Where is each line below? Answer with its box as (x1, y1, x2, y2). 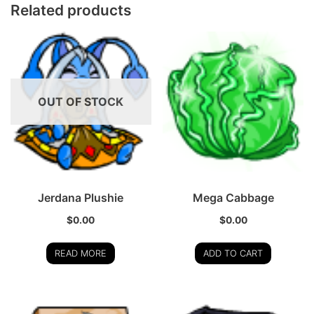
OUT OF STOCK (38, 94, 124, 109)
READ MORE (55, 247, 107, 259)
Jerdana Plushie (38, 191, 124, 205)
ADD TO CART (203, 247, 264, 259)
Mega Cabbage (192, 191, 274, 205)
